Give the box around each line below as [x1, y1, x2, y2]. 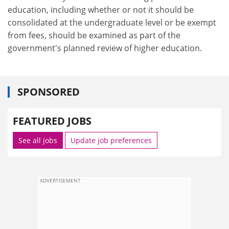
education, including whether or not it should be [8, 4, 194, 15]
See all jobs [18, 135, 57, 145]
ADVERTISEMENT [40, 177, 81, 184]
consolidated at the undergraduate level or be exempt [8, 16, 216, 28]
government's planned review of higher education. [8, 42, 202, 54]
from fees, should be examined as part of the [8, 29, 180, 41]
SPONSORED [17, 85, 80, 99]
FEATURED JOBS [13, 114, 91, 128]
